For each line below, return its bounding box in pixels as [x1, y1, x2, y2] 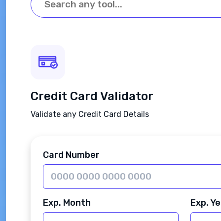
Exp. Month [43, 197, 91, 208]
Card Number [43, 149, 100, 160]
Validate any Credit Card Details [31, 110, 149, 119]
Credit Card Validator [31, 89, 153, 103]
